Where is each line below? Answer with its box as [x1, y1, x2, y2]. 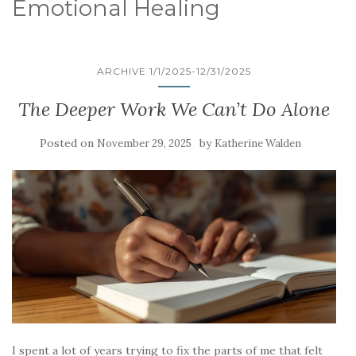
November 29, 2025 [96, 137, 192, 150]
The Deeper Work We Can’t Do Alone [18, 97, 330, 122]
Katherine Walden [214, 137, 301, 150]
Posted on [39, 136, 97, 150]
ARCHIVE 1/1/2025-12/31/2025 [97, 65, 251, 77]
